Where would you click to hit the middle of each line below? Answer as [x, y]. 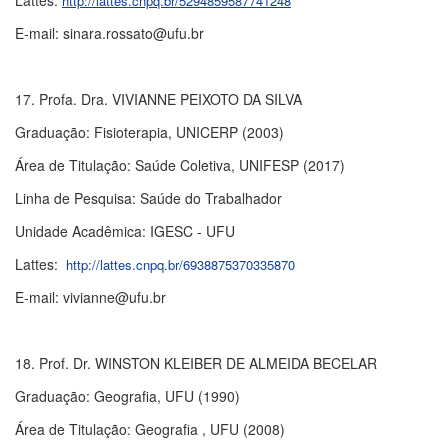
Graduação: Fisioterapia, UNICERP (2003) [149, 132]
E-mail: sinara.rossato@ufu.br [109, 33]
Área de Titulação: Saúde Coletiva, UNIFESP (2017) [180, 165]
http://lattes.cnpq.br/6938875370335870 [180, 264]
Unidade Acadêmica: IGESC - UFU [125, 231]
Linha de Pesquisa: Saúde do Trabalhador [148, 198]
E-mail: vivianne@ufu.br [90, 297]
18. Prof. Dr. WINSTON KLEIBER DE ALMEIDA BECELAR [196, 363]
